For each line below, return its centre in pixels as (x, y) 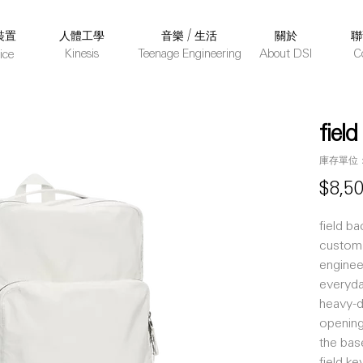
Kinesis (81, 55)
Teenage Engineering (189, 55)
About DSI (285, 55)
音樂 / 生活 (189, 36)
